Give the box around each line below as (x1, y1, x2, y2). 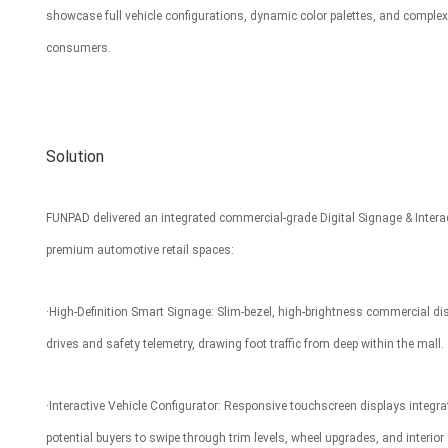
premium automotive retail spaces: (45, 243, 234, 257)
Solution (45, 147, 104, 166)
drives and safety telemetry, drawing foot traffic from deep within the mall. (45, 337, 444, 351)
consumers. (45, 41, 111, 55)
